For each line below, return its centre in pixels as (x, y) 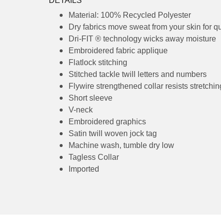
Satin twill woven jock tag (117, 157)
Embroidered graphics (112, 145)
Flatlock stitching (102, 86)
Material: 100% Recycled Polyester (134, 38)
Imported (87, 192)
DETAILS (64, 24)
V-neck (83, 133)
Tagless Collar (96, 181)
